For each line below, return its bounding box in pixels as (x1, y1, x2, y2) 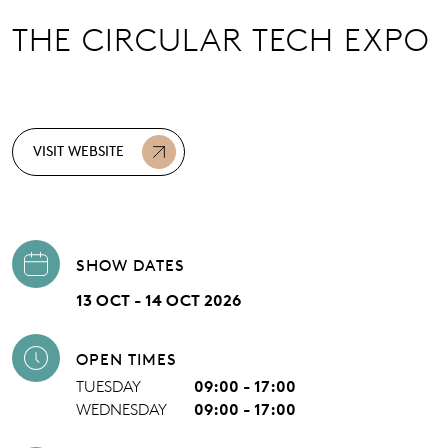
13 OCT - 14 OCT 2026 (76, 290, 241, 310)
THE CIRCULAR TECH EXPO (12, 19, 430, 59)
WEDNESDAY (76, 399, 167, 419)
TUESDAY (76, 376, 141, 396)
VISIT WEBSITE (33, 142, 124, 160)
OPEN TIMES (76, 349, 177, 369)
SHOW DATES (76, 255, 185, 275)
